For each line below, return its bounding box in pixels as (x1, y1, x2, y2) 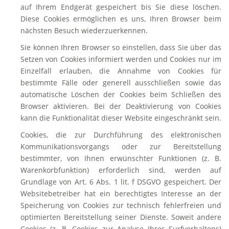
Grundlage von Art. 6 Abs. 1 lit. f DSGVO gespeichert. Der (20, 177, 221, 187)
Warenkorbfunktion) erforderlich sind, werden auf (20, 165, 221, 175)
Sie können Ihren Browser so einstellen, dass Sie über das (20, 42, 221, 52)
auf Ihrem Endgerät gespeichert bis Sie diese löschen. (20, 2, 221, 12)
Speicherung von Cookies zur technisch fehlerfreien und (20, 200, 221, 210)
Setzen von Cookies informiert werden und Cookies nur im (20, 54, 221, 64)
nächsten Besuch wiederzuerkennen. (20, 26, 148, 35)
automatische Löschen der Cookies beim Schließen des (20, 89, 221, 99)
